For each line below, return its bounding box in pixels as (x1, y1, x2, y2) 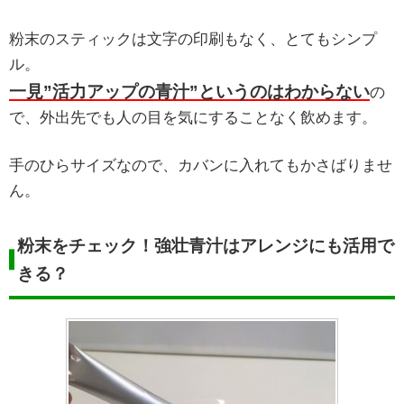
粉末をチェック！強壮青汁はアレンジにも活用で (17, 235, 395, 255)
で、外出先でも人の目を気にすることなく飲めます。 (9, 108, 377, 126)
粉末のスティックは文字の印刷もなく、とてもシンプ (9, 30, 377, 48)
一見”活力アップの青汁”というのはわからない (9, 81, 370, 101)
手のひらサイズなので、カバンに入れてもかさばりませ (9, 157, 392, 175)
